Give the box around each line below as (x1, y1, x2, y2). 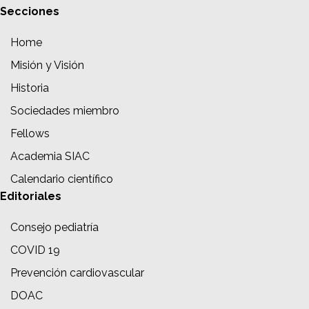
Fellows (10, 126, 50, 140)
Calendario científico (10, 172, 113, 186)
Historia (10, 81, 49, 94)
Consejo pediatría (10, 220, 99, 234)
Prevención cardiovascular (10, 266, 144, 279)
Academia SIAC (10, 149, 90, 163)
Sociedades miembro (10, 103, 119, 117)
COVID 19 (10, 243, 60, 257)
